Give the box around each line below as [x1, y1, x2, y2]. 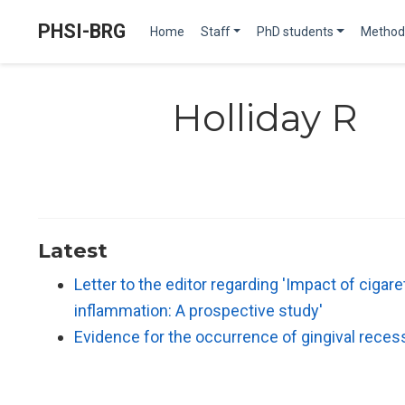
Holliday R [172, 96, 357, 140]
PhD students [256, 24, 334, 39]
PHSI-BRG [38, 20, 126, 42]
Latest [38, 238, 108, 264]
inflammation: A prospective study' [74, 301, 323, 321]
